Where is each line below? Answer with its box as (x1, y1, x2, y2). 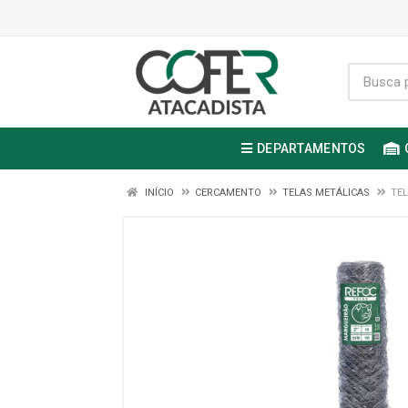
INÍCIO (142, 187, 174, 199)
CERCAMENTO (195, 187, 261, 199)
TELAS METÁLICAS (282, 187, 370, 199)
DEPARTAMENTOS (257, 141, 366, 156)
